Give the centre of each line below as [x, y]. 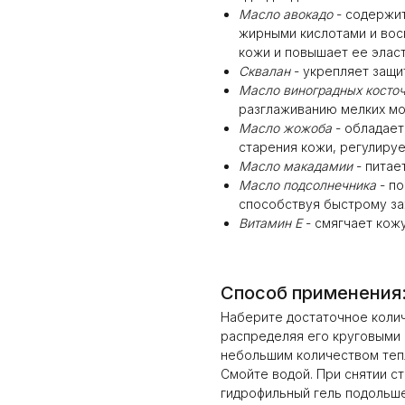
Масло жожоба [285, 128]
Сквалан [264, 71]
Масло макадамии [296, 166]
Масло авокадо [286, 14]
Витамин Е [272, 223]
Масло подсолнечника [307, 185]
